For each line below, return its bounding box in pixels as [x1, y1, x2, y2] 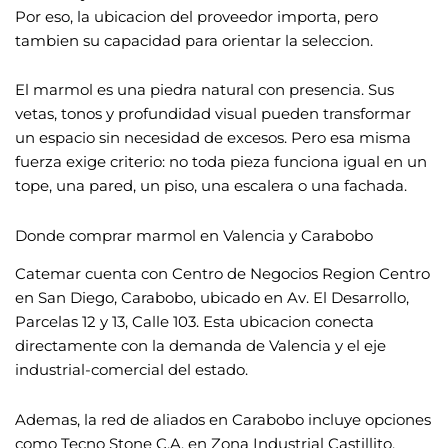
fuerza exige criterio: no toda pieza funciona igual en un [15, 153, 427, 172]
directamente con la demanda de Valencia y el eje [15, 337, 386, 356]
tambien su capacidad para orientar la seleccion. [15, 31, 373, 50]
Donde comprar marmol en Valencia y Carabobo [15, 226, 373, 245]
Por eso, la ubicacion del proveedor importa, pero [15, 7, 378, 26]
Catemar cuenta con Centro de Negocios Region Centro [15, 265, 430, 284]
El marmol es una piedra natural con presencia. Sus [15, 81, 394, 100]
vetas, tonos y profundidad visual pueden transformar [15, 105, 411, 124]
